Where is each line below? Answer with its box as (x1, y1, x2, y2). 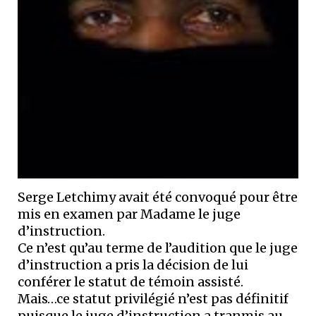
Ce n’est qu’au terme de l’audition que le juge (18, 240, 298, 257)
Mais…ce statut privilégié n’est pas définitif (18, 291, 288, 308)
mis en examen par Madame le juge (18, 206, 241, 223)
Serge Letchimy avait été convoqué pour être (18, 189, 298, 206)
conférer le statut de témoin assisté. (18, 274, 243, 291)
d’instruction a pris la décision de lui (18, 257, 248, 274)
